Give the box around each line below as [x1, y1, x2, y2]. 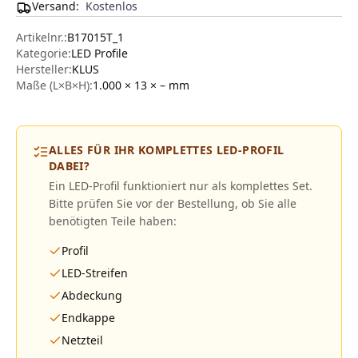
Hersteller [16, 62, 69, 77]
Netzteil [62, 332, 103, 348]
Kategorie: [16, 46, 71, 61]
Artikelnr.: [16, 30, 67, 45]
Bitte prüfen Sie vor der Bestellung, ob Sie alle [49, 196, 296, 211]
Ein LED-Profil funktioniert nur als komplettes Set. [49, 178, 312, 193]
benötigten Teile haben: [49, 213, 177, 229]
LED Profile [71, 46, 128, 61]
